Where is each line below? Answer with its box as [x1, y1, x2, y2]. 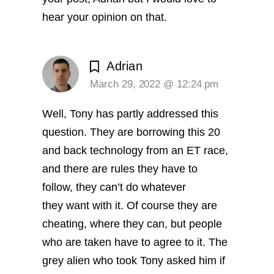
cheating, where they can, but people [42, 217, 223, 230]
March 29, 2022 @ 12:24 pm [90, 78, 219, 90]
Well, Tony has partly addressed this [42, 107, 219, 120]
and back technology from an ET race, [42, 144, 229, 157]
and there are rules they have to [42, 162, 198, 175]
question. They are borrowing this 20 [42, 125, 221, 138]
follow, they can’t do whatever [42, 180, 187, 193]
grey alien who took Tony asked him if [42, 254, 226, 267]
